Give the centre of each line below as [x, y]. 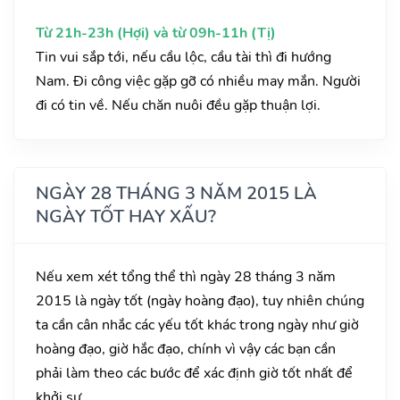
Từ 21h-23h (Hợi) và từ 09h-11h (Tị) [156, 33]
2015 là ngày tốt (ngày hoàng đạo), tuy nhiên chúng [200, 301]
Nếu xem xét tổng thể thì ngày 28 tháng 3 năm [186, 277]
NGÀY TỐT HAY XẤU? [126, 217]
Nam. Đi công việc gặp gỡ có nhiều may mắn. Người [198, 82]
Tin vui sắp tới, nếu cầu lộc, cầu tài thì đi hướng [183, 58]
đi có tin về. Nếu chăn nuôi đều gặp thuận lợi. [178, 106]
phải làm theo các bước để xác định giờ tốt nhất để [194, 374]
